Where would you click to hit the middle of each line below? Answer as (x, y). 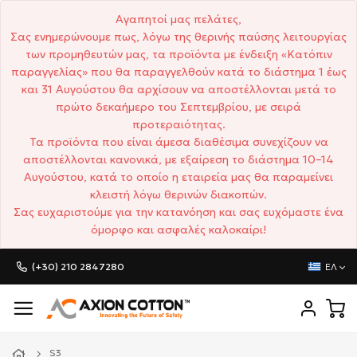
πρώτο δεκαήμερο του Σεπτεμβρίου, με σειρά (178, 107)
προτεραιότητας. (178, 124)
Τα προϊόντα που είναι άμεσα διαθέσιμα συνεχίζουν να (178, 142)
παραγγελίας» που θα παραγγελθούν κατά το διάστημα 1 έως (178, 72)
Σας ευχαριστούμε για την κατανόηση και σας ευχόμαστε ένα (178, 212)
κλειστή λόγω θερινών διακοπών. (178, 194)
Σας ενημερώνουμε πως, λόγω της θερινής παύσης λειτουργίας (178, 37)
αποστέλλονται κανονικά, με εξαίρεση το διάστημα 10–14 (178, 159)
